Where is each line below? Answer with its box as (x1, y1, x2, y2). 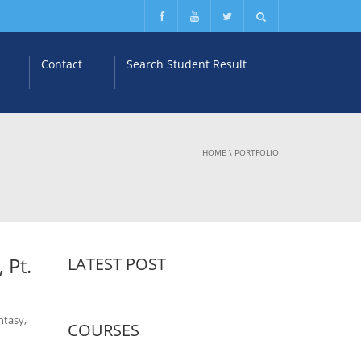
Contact (41, 56, 82, 72)
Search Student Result (127, 56, 247, 72)
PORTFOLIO (234, 147, 279, 158)
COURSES (67, 319, 139, 341)
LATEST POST (67, 253, 166, 275)
